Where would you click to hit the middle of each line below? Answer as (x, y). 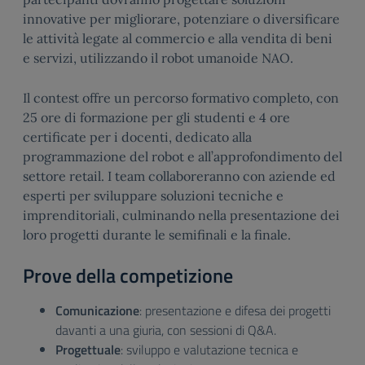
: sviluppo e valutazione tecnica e (209, 350)
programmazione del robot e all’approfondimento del (182, 156)
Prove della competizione (128, 275)
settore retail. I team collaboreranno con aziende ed (179, 176)
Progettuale (88, 350)
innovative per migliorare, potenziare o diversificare (181, 19)
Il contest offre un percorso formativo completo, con (181, 98)
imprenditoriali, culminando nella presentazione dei (181, 215)
